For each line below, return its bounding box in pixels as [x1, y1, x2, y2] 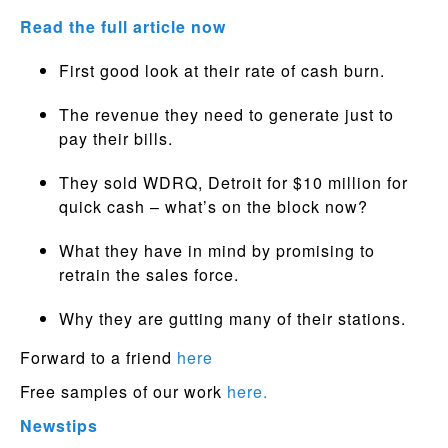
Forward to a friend [20, 346, 177, 369]
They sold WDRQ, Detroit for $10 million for [58, 171, 408, 194]
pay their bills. [58, 127, 173, 150]
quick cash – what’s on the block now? [58, 195, 368, 218]
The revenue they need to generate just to [58, 103, 394, 126]
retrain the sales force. [58, 263, 239, 286]
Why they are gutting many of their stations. [58, 307, 406, 330]
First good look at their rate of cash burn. [58, 59, 385, 82]
